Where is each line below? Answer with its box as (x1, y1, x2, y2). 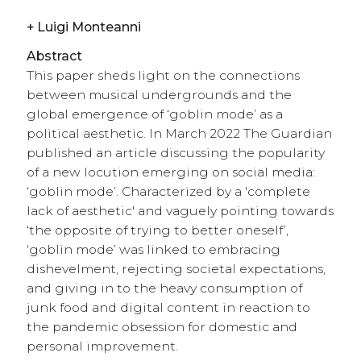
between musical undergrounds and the (26, 87, 292, 103)
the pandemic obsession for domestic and (26, 319, 297, 335)
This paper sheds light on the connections (26, 68, 300, 84)
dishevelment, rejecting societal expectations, (26, 261, 326, 277)
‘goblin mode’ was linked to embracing (26, 242, 280, 258)
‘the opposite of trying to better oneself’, (26, 222, 288, 239)
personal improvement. (26, 338, 178, 355)
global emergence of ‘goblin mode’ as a (26, 106, 283, 122)
